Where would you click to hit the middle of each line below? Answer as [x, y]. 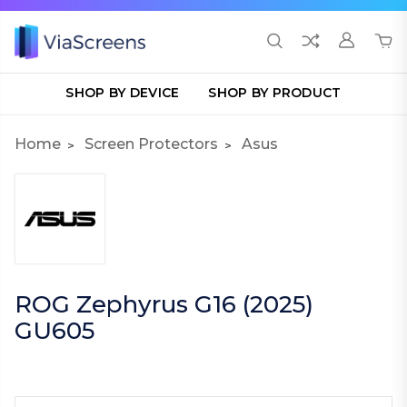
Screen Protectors [151, 144]
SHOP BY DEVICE [123, 93]
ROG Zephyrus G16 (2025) [164, 304]
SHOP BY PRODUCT [275, 93]
